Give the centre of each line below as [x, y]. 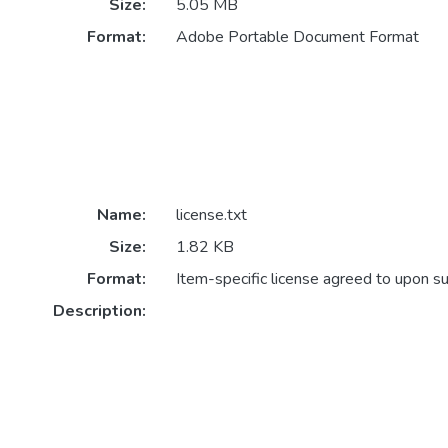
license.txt [211, 214]
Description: [99, 310]
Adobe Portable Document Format [297, 37]
